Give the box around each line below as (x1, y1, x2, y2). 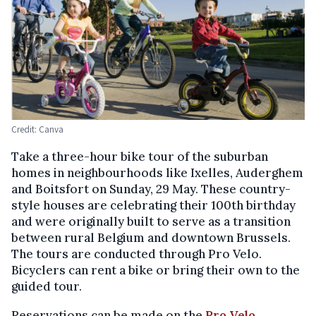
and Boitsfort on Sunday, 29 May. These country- (11, 181, 291, 197)
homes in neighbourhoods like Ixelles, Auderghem (11, 165, 303, 181)
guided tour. (11, 279, 82, 295)
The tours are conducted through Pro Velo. (11, 246, 262, 262)
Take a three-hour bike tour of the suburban (11, 149, 268, 165)
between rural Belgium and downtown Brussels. (11, 230, 291, 246)
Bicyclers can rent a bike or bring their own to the (11, 262, 300, 279)
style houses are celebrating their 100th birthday (11, 197, 296, 214)
